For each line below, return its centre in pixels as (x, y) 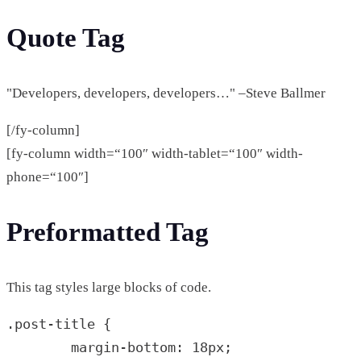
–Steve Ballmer (280, 93)
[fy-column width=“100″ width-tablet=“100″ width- (155, 154)
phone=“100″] (48, 177)
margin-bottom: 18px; (39, 347)
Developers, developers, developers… (121, 93)
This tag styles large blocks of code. (109, 287)
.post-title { (59, 324)
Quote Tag (66, 38)
